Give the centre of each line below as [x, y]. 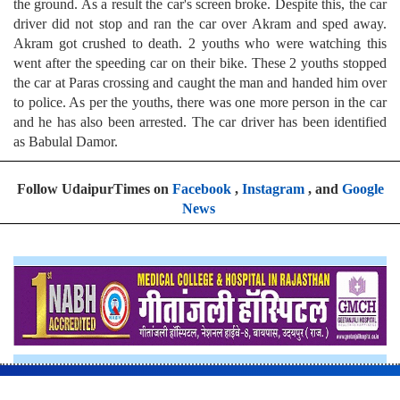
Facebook [201, 188]
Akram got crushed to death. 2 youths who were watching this [200, 43]
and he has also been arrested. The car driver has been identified [200, 121]
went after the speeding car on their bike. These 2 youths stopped [200, 62]
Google [362, 188]
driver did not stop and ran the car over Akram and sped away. [200, 23]
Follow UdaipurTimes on [94, 188]
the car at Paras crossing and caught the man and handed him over [200, 82]
